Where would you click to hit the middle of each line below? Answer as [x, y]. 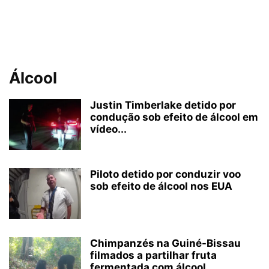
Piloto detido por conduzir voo [165, 174]
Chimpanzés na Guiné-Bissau [165, 243]
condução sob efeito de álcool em [174, 117]
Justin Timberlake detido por [163, 105]
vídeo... [108, 129]
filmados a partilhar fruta [153, 255]
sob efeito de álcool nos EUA [161, 186]
